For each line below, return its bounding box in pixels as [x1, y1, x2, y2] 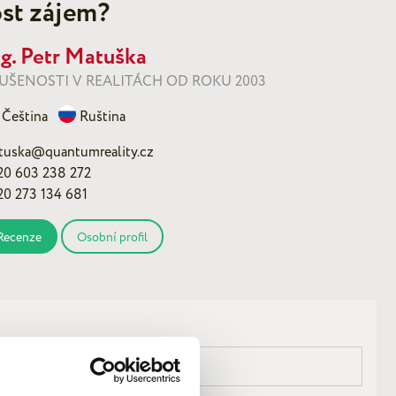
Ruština [80, 106, 126, 126]
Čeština [2, 106, 48, 126]
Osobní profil [77, 228, 148, 246]
